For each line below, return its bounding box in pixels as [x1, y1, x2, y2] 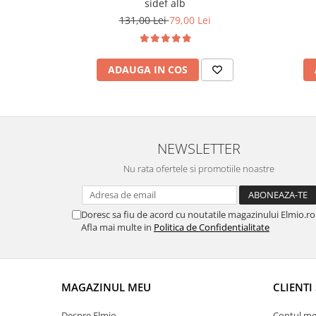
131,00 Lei [119, 13, 169, 27]
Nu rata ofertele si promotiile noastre [123, 162, 274, 175]
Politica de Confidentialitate [154, 221, 269, 233]
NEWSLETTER [157, 138, 241, 158]
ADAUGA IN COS [107, 63, 188, 76]
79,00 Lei [169, 13, 211, 27]
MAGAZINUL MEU [61, 280, 151, 294]
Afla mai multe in [81, 221, 154, 233]
